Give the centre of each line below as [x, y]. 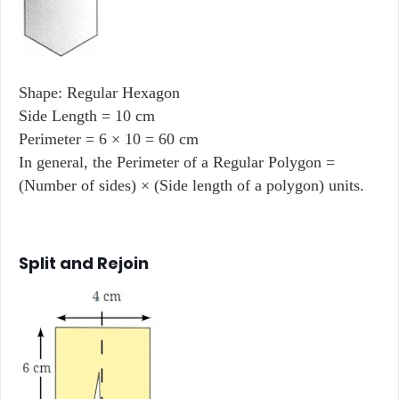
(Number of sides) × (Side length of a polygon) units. [191, 185]
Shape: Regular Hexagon [99, 93]
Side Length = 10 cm [87, 116]
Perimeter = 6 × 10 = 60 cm [109, 139]
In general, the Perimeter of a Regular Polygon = [177, 162]
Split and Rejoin [84, 263]
